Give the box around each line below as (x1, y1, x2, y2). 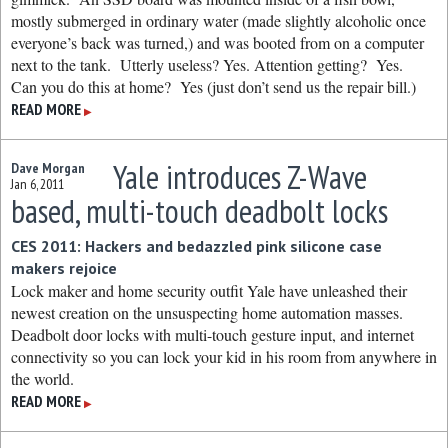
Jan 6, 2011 (11, 175, 64, 193)
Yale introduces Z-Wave (112, 156, 367, 198)
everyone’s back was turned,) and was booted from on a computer (11, 32, 424, 53)
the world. (11, 368, 74, 389)
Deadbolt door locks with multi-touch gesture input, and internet (11, 324, 414, 345)
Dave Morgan (11, 159, 85, 177)
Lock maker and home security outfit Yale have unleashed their (11, 280, 407, 301)
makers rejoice (11, 258, 117, 278)
